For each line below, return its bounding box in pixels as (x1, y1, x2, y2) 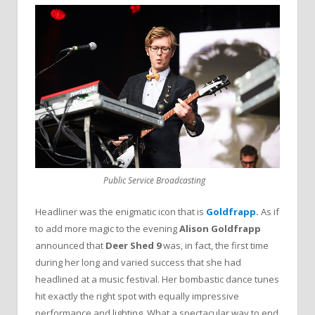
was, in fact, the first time (161, 239, 269, 252)
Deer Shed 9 (105, 239, 161, 252)
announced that (35, 239, 105, 252)
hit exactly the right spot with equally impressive (35, 290, 239, 303)
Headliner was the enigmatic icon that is (35, 205, 206, 219)
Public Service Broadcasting (103, 174, 205, 187)
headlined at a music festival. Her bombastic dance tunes (35, 273, 279, 286)
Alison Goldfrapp (179, 222, 261, 236)
